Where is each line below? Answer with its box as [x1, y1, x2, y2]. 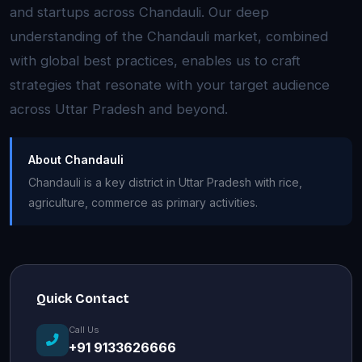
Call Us [69, 323, 99, 335]
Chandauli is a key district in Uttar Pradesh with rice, [28, 175, 302, 189]
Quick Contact [36, 290, 129, 306]
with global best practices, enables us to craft [10, 52, 301, 69]
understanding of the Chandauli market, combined [10, 27, 328, 44]
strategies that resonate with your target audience [10, 76, 330, 93]
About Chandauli [28, 152, 124, 166]
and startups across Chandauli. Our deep [10, 3, 269, 20]
